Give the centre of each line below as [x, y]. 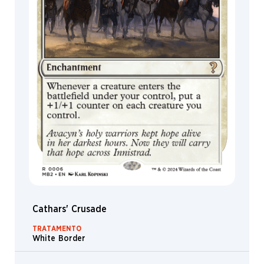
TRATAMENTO [57, 228]
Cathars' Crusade [70, 209]
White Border [59, 238]
